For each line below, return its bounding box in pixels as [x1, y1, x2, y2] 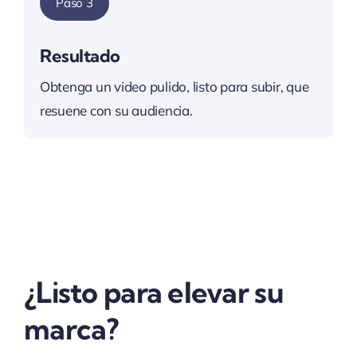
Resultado [39, 44, 121, 67]
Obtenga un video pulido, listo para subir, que [39, 77, 309, 95]
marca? [23, 310, 119, 347]
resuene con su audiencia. [39, 101, 193, 119]
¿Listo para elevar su [23, 273, 283, 310]
